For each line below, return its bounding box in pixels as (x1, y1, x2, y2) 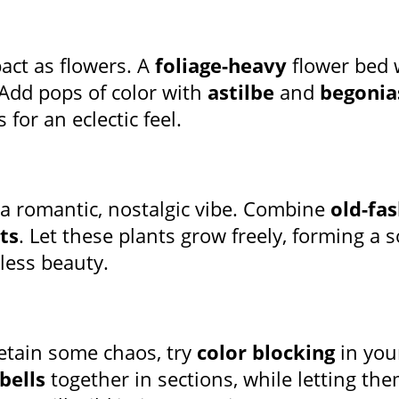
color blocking (197, 338, 335, 366)
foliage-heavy (155, 52, 287, 79)
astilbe (208, 78, 274, 106)
